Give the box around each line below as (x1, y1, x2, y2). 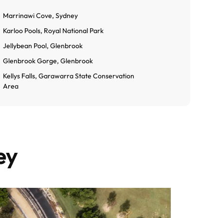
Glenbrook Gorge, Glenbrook (2, 56, 93, 66)
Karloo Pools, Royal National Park (2, 26, 104, 36)
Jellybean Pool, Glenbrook (2, 41, 83, 51)
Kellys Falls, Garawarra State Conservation (2, 72, 134, 81)
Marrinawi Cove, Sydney (2, 11, 78, 20)
